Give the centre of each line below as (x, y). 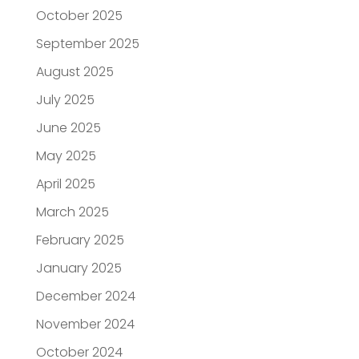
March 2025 (72, 212)
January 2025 (79, 268)
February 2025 (80, 240)
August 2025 (75, 71)
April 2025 (65, 184)
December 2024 (85, 296)
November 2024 (85, 324)
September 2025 (87, 43)
